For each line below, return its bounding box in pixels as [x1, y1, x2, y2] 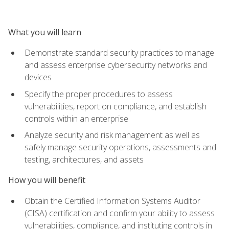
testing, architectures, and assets [25, 154, 144, 166]
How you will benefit [8, 174, 85, 186]
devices [25, 71, 52, 83]
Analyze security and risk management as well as [25, 129, 200, 141]
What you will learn [8, 26, 81, 38]
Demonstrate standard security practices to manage [25, 47, 214, 58]
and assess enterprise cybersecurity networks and [25, 59, 207, 71]
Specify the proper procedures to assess [25, 88, 173, 100]
